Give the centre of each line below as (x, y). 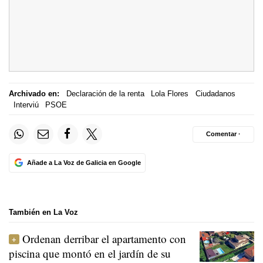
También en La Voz (43, 212)
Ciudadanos (215, 93)
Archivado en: (34, 93)
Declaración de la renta (105, 93)
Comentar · (223, 134)
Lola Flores (170, 93)
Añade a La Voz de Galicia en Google (84, 162)
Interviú (26, 104)
